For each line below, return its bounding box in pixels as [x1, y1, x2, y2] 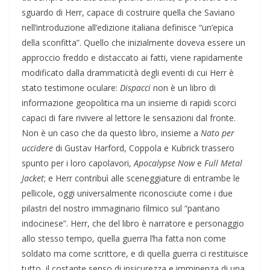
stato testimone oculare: [22, 82, 120, 94]
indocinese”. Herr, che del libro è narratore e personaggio [22, 218, 244, 230]
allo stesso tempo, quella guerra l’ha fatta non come [22, 233, 226, 245]
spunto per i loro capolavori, [22, 157, 134, 169]
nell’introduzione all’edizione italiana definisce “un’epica [22, 22, 233, 34]
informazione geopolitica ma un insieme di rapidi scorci [22, 97, 236, 109]
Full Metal [204, 157, 242, 169]
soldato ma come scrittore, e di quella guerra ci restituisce [22, 248, 248, 260]
